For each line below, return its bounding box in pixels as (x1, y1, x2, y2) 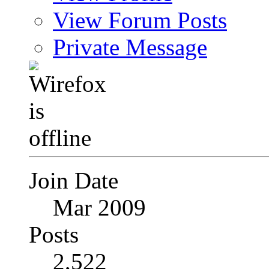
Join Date (29, 168, 118, 193)
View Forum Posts (53, 7, 227, 33)
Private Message (53, 34, 207, 60)
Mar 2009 (53, 195, 146, 220)
